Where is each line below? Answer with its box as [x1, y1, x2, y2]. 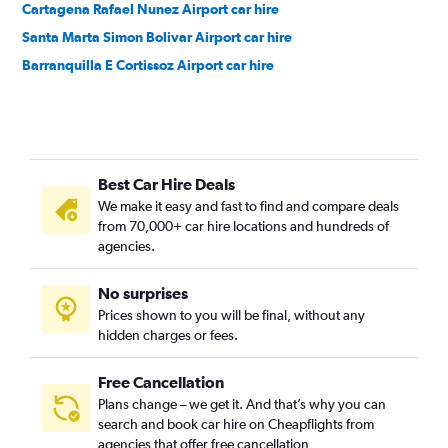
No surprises [98, 284, 188, 302]
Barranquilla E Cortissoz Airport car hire [22, 57, 274, 73]
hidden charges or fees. [98, 327, 238, 343]
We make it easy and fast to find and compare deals [98, 198, 399, 214]
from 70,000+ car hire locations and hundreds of [98, 218, 389, 234]
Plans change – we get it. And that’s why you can [98, 396, 386, 412]
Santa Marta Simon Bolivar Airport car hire [22, 29, 292, 45]
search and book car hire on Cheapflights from [98, 416, 374, 432]
